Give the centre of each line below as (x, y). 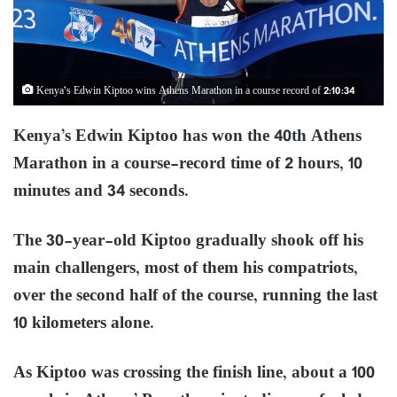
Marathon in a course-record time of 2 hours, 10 (188, 164)
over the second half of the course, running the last (195, 296)
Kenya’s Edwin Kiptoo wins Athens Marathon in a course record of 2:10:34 (195, 91)
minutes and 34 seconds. (101, 191)
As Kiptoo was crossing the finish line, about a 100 (194, 373)
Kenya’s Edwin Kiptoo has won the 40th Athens (187, 136)
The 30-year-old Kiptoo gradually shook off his (188, 241)
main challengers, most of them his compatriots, (186, 269)
